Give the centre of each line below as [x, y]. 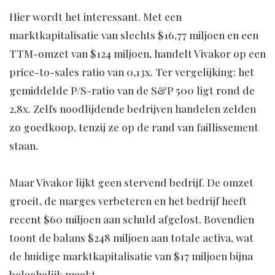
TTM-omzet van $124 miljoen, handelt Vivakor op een [137, 54]
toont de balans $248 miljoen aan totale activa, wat [131, 238]
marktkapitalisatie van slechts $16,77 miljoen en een [134, 35]
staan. [24, 146]
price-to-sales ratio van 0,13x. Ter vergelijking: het [132, 72]
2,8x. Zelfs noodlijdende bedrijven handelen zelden [133, 109]
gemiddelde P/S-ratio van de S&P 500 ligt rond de [132, 91]
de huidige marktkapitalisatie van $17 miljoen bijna [131, 256]
